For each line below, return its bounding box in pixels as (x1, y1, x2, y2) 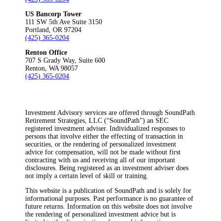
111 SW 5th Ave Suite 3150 (25, 18, 103, 26)
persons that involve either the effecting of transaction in (25, 132, 184, 140)
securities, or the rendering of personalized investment (25, 140, 177, 148)
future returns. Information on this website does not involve (25, 202, 192, 210)
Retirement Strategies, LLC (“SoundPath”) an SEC (25, 116, 169, 124)
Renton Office (25, 48, 68, 56)
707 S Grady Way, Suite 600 (25, 56, 106, 64)
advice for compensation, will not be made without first (25, 148, 181, 156)
